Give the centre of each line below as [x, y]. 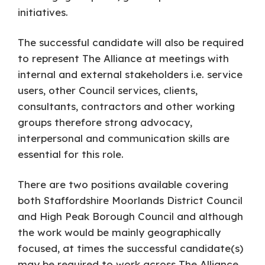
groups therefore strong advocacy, [105, 122]
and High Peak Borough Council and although [131, 216]
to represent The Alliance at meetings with [124, 58]
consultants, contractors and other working [127, 106]
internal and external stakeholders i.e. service [130, 74]
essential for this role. [71, 154]
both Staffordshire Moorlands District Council [130, 200]
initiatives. [43, 12]
